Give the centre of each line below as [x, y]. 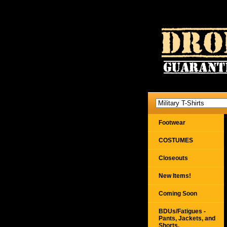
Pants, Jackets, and [187, 218]
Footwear [172, 123]
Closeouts [173, 158]
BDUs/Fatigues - [182, 211]
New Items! [175, 176]
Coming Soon [178, 194]
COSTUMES [176, 140]
